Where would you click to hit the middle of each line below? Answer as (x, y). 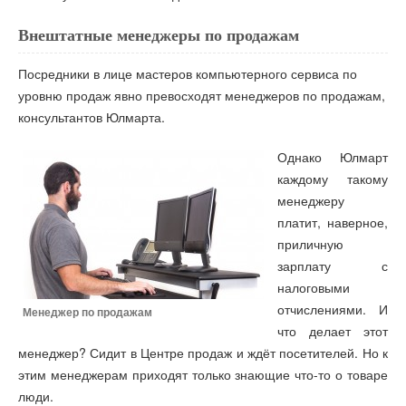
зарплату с (333, 266)
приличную (310, 244)
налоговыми (314, 288)
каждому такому (333, 179)
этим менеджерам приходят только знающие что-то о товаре (203, 375)
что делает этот (333, 331)
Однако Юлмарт (333, 157)
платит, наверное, (333, 222)
